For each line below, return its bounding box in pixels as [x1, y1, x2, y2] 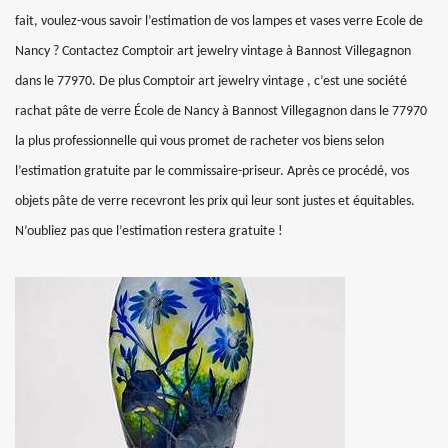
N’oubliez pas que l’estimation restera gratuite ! [15, 224, 283, 239]
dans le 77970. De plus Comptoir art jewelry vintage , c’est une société [15, 74, 407, 89]
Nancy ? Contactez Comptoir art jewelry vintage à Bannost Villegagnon [15, 44, 411, 59]
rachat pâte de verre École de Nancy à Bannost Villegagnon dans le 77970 [15, 104, 427, 119]
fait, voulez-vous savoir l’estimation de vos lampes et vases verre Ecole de [15, 14, 423, 29]
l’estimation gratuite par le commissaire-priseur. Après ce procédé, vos [15, 164, 409, 179]
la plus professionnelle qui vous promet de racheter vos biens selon [15, 134, 384, 149]
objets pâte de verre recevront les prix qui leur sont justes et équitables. [15, 194, 415, 209]
